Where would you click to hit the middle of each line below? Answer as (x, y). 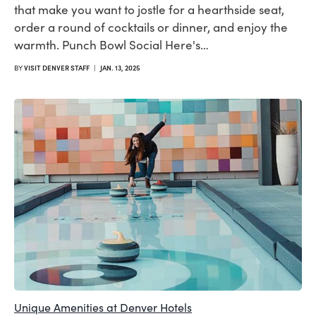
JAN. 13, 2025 (120, 67)
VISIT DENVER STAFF (57, 67)
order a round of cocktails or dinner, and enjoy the (151, 27)
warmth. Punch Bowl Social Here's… (111, 44)
